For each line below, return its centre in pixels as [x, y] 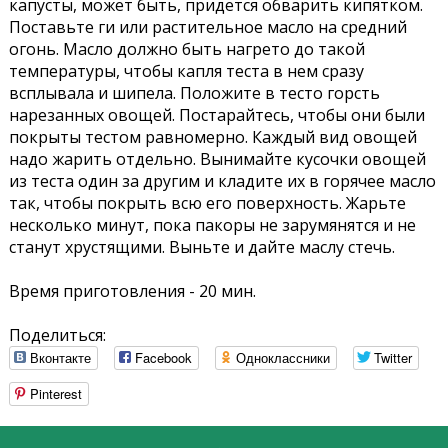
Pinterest [55, 394]
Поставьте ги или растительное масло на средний [207, 27]
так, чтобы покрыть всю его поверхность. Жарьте [207, 203]
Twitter [392, 358]
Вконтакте [60, 358]
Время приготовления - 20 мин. [132, 291]
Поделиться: [57, 335]
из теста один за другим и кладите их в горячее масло [222, 181]
